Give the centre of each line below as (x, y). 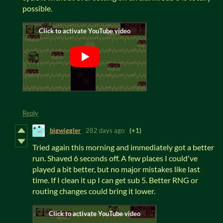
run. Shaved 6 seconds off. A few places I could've (115, 158)
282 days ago (105, 131)
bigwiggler (65, 131)
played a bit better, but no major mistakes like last (116, 169)
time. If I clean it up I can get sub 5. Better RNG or (115, 180)
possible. (37, 8)
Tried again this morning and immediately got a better (123, 147)
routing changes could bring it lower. (94, 191)
